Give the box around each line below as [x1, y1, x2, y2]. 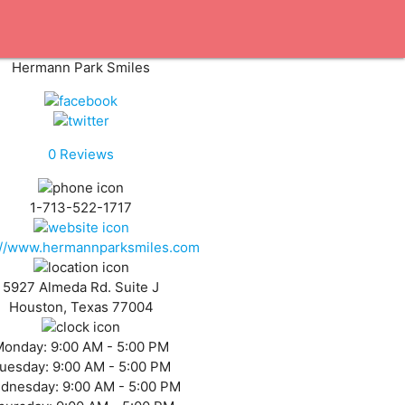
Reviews [56, 146, 115, 163]
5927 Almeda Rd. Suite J [3, 278, 160, 296]
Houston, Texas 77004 [8, 298, 154, 316]
